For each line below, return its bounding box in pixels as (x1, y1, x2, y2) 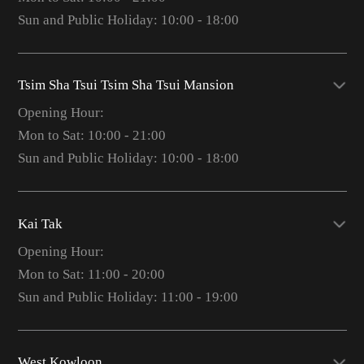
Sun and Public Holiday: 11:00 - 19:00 (17, 288, 238, 305)
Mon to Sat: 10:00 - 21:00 (17, 128, 166, 144)
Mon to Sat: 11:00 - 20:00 (17, 266, 165, 282)
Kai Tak (17, 215, 63, 232)
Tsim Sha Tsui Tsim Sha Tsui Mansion (17, 77, 234, 93)
